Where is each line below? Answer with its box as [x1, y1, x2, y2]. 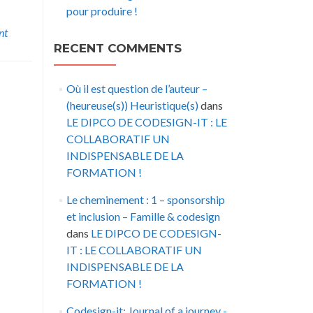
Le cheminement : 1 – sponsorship [66, 193, 225, 206]
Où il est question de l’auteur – [66, 82, 208, 95]
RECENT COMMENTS [54, 41, 182, 55]
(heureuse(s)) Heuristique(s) [66, 99, 198, 112]
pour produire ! [66, 4, 138, 17]
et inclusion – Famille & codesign [66, 210, 220, 223]
